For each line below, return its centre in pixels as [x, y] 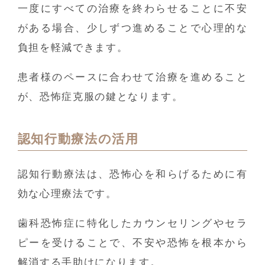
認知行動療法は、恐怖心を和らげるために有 [132, 174]
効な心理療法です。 [67, 194]
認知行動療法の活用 [78, 139]
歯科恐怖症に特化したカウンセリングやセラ [132, 224]
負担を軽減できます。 [73, 48]
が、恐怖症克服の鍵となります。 [100, 96]
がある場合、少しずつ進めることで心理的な [132, 28]
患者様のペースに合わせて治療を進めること [132, 77]
